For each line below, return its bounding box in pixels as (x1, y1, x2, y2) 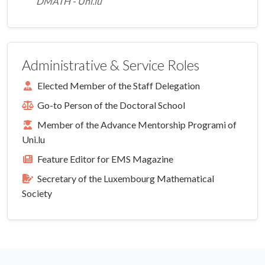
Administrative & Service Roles (22, 57, 199, 74)
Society (22, 188, 52, 199)
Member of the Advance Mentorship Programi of (34, 119, 237, 131)
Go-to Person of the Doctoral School (34, 99, 185, 111)
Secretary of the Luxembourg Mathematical (34, 173, 214, 185)
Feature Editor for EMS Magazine (34, 153, 173, 165)
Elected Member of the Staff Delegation (34, 80, 200, 92)
